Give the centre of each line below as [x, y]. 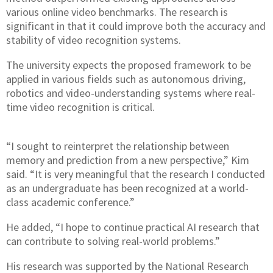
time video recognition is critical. [80, 107]
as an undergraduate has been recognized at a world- [127, 188]
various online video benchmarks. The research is [117, 12]
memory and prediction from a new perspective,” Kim [128, 160]
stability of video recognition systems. [94, 40]
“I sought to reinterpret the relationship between [118, 146]
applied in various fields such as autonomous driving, [126, 79]
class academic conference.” [70, 202]
